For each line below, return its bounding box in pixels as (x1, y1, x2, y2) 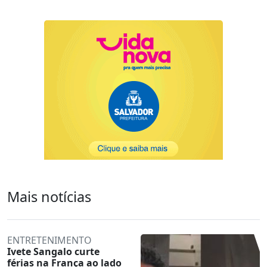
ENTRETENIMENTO (7, 233, 92, 247)
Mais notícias (7, 187, 91, 206)
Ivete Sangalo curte (7, 244, 100, 258)
